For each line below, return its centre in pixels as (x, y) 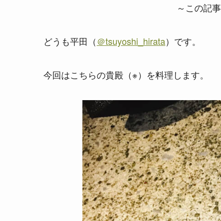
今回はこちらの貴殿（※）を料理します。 (126, 75)
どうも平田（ (70, 41)
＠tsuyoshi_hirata (131, 41)
